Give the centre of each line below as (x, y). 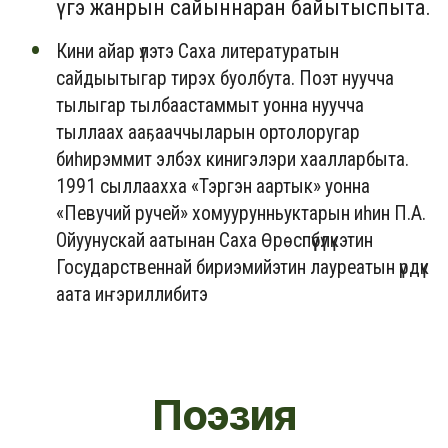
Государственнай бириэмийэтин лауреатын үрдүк (242, 267)
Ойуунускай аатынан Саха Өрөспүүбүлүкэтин (214, 240)
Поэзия (224, 414)
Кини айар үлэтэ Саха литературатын (197, 51)
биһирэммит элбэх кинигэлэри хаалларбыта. (232, 159)
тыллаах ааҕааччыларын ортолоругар (208, 132)
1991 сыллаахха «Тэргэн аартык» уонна (213, 186)
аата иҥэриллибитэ (134, 294)
